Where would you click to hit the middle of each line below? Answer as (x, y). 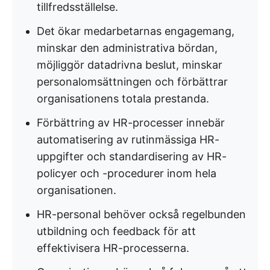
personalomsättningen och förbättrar (132, 82)
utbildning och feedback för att (116, 231)
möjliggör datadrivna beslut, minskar (130, 65)
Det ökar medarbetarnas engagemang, (136, 31)
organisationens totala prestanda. (123, 99)
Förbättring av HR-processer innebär (131, 123)
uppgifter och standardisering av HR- (132, 156)
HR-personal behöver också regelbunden (141, 214)
